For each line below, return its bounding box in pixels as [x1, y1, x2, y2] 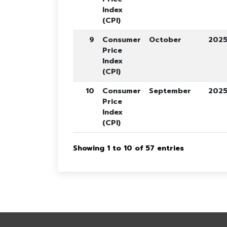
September [149, 86, 191, 96]
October [149, 34, 181, 45]
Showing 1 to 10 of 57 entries [73, 142, 184, 154]
